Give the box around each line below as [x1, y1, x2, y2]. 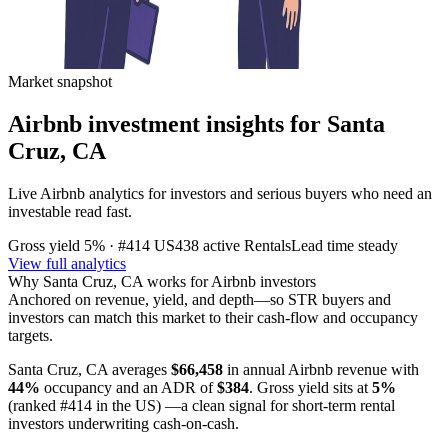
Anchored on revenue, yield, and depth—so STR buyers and [8, 290, 391, 308]
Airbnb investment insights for [8, 110, 327, 137]
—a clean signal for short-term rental [165, 396, 395, 414]
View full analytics [8, 254, 126, 272]
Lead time [291, 236, 354, 254]
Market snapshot [8, 72, 112, 90]
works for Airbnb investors [143, 272, 316, 290]
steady [358, 236, 398, 254]
